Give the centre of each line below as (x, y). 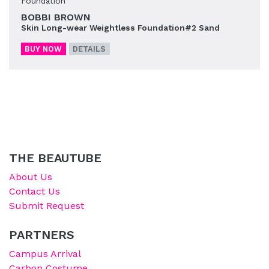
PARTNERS (42, 234)
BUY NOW (44, 49)
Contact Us (35, 191)
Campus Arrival (45, 253)
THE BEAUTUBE (55, 158)
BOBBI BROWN (56, 17)
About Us (31, 177)
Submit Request (47, 205)
